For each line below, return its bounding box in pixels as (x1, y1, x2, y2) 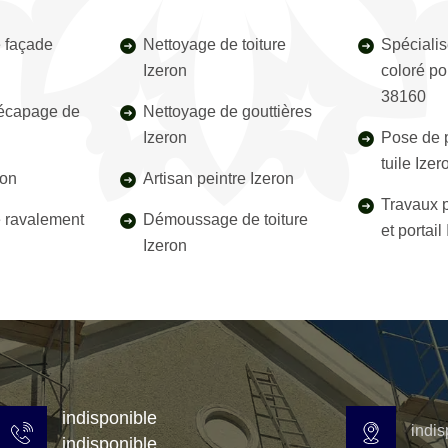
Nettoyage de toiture (143, 36, 287, 53)
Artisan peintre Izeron (143, 170, 295, 187)
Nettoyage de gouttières (143, 103, 313, 120)
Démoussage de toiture (143, 211, 309, 228)
